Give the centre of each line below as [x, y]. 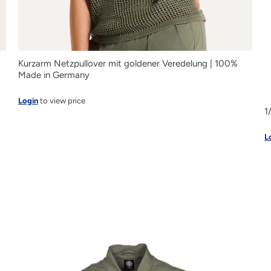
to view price [61, 101]
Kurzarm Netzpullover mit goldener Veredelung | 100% [128, 64]
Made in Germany [54, 75]
